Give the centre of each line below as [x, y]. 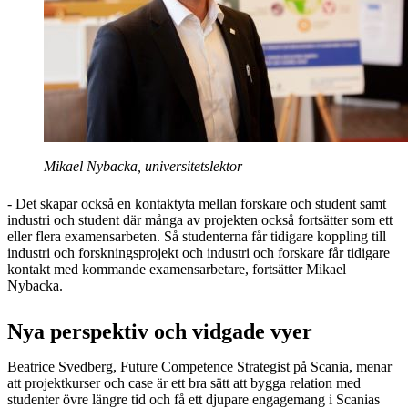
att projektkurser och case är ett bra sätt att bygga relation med [184, 382]
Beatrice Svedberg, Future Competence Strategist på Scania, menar [199, 366]
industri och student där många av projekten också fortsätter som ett [200, 219]
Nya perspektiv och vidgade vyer [160, 331]
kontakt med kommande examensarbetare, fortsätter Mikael [177, 269]
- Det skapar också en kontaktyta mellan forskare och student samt [197, 203]
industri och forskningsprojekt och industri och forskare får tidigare [199, 252]
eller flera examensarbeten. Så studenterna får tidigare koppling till [197, 236]
